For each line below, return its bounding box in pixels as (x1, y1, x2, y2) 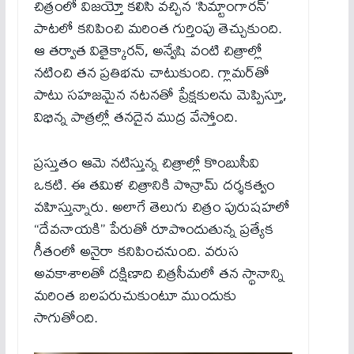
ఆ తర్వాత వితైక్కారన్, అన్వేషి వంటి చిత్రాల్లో (33, 36, 262, 66)
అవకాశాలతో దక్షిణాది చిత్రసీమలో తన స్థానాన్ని (33, 258, 284, 288)
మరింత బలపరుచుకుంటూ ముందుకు (33, 281, 236, 311)
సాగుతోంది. (33, 303, 98, 333)
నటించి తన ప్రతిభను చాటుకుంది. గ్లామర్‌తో (33, 58, 269, 88)
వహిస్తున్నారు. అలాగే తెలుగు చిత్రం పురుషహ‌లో (33, 192, 290, 222)
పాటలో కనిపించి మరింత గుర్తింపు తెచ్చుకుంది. (33, 13, 282, 43)
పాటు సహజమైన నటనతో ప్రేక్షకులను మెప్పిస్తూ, (33, 80, 287, 110)
